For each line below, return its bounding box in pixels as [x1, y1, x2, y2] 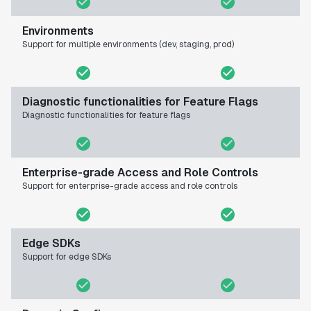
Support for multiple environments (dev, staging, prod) [22, 39, 234, 51]
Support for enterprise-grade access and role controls [22, 180, 237, 192]
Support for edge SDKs [22, 251, 111, 263]
